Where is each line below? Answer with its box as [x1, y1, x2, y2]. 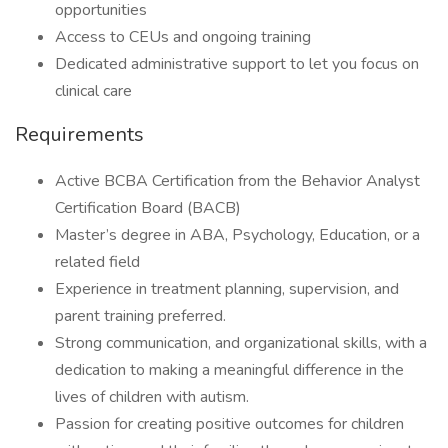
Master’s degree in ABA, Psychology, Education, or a [55, 224, 420, 246]
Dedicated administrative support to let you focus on [55, 53, 419, 75]
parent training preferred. [55, 305, 226, 327]
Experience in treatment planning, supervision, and [55, 278, 399, 300]
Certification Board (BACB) [55, 197, 241, 219]
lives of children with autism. [55, 386, 249, 408]
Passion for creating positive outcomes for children [55, 413, 404, 435]
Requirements [15, 121, 144, 148]
